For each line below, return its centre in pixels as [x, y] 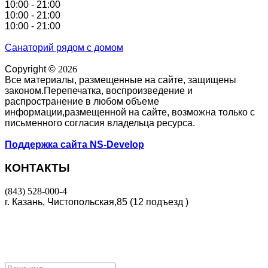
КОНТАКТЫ [37, 168]
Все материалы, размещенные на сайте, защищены [121, 80]
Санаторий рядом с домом [64, 48]
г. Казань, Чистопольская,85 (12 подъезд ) [97, 202]
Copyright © [31, 69]
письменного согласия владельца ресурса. [100, 123]
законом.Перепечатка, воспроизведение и [99, 91]
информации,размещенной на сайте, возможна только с [130, 112]
